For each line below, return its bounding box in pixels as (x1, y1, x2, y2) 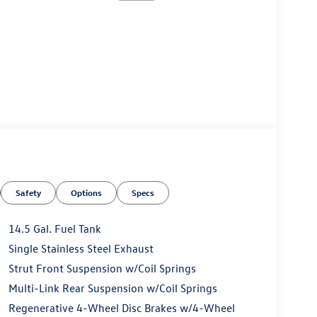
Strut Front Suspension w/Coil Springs (8, 260, 196, 275)
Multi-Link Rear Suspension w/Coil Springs (8, 280, 217, 295)
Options (71, 186, 103, 198)
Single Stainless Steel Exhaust (8, 241, 154, 255)
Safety (16, 186, 42, 198)
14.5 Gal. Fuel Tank (8, 221, 101, 236)
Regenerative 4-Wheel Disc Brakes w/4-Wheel (8, 300, 235, 315)
